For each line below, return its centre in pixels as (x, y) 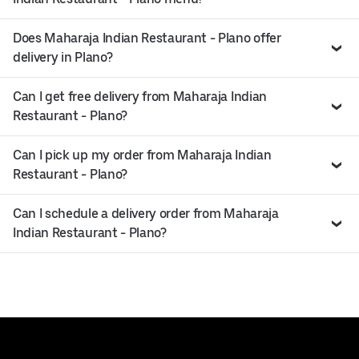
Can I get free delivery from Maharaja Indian (140, 97)
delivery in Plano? (63, 58)
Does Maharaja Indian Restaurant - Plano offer (147, 38)
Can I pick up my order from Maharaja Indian (142, 155)
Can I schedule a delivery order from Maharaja (146, 214)
